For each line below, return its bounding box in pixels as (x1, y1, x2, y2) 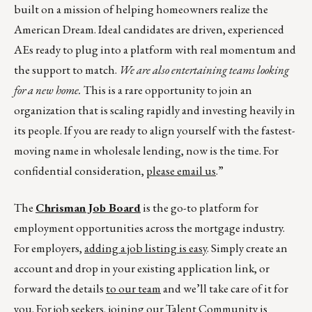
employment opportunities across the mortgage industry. (14, 220, 285, 236)
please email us (146, 163, 216, 179)
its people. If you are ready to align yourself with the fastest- (14, 123, 295, 139)
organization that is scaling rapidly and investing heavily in (14, 102, 295, 118)
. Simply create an (207, 240, 288, 256)
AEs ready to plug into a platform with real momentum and (14, 42, 296, 58)
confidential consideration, (14, 163, 146, 179)
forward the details (14, 281, 106, 297)
